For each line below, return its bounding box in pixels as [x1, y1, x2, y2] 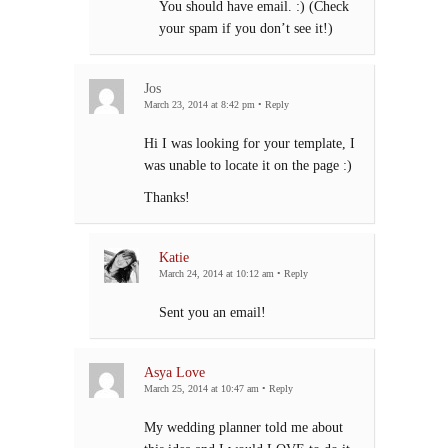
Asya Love [144, 364, 205, 381]
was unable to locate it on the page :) [144, 157, 352, 174]
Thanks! [144, 189, 190, 206]
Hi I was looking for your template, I [144, 135, 355, 152]
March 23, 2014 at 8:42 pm [144, 99, 255, 111]
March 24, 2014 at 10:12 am [159, 268, 274, 280]
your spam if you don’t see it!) [159, 20, 333, 37]
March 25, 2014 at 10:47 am [144, 383, 259, 395]
